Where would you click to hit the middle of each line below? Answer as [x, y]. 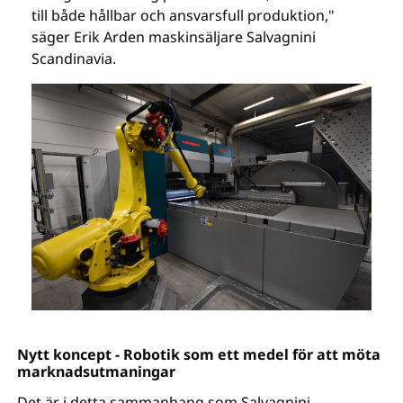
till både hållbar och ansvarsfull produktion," [184, 15]
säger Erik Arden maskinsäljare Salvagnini [174, 37]
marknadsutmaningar [97, 371]
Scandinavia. [74, 58]
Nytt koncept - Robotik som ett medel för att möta [199, 354]
